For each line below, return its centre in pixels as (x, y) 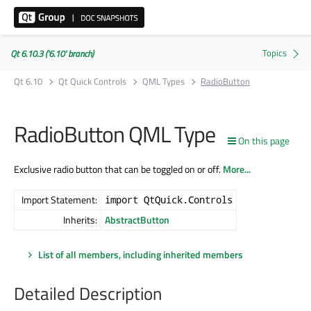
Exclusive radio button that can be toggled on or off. (118, 169)
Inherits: (80, 219)
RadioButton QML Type (115, 134)
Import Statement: (59, 199)
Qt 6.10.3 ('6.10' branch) (52, 53)
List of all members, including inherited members (141, 254)
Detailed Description (88, 294)
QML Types (164, 81)
